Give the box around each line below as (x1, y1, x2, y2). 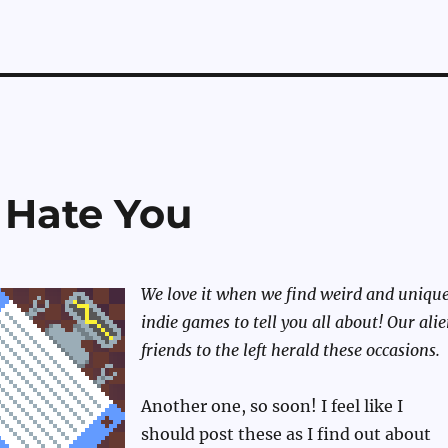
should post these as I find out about (140, 424, 431, 445)
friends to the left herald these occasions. (140, 340, 440, 361)
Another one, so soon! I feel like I (140, 396, 403, 417)
